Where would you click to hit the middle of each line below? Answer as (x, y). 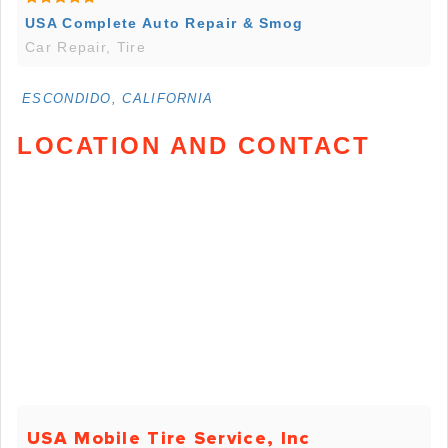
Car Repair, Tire (85, 46)
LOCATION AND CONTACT (193, 145)
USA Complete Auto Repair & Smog (164, 22)
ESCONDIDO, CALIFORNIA (118, 98)
